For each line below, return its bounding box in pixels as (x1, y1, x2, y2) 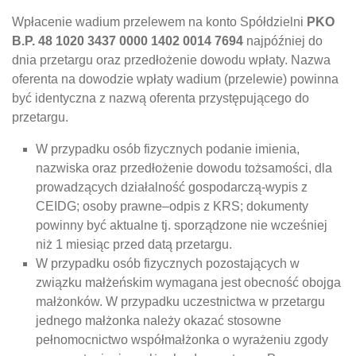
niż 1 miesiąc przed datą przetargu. (36, 238, 232, 251)
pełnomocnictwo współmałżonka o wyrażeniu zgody (36, 333, 328, 346)
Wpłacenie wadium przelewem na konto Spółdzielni (12, 15, 307, 29)
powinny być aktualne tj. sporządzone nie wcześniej (36, 219, 327, 232)
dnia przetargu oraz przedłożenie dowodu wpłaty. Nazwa (12, 53, 331, 67)
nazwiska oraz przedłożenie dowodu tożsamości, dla (36, 161, 332, 175)
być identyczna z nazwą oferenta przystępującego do (12, 91, 309, 105)
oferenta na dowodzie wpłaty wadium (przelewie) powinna (12, 72, 339, 86)
